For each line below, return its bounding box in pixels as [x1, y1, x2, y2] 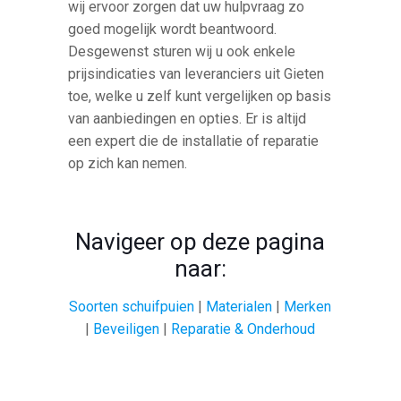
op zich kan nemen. [68, 154, 188, 172]
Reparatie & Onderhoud [171, 320, 316, 337]
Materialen [206, 297, 273, 315]
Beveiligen [93, 320, 160, 337]
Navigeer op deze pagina [75, 227, 326, 255]
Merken [284, 297, 332, 315]
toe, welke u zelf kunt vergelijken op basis [68, 87, 332, 105]
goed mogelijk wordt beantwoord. [68, 20, 277, 38]
